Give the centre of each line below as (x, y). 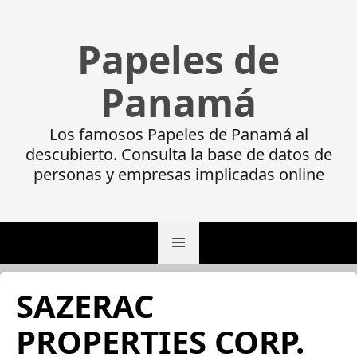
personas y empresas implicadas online (178, 174)
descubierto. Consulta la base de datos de (178, 154)
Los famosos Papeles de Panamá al (178, 134)
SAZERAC (85, 306)
